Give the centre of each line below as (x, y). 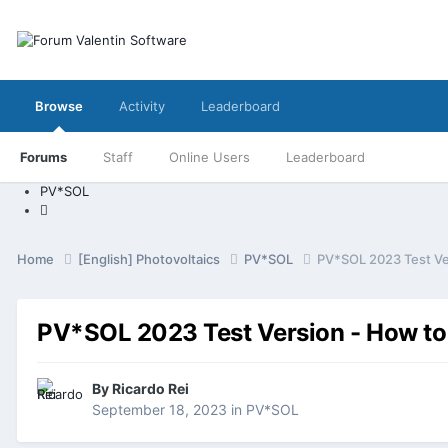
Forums (43, 157)
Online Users (209, 157)
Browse (59, 106)
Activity (142, 106)
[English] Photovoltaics (150, 258)
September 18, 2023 (159, 410)
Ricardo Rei (150, 389)
